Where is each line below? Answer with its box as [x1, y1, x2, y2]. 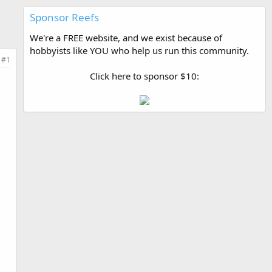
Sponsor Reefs [30, 10, 99, 24]
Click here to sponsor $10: [90, 70, 199, 82]
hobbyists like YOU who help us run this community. [30, 44, 249, 56]
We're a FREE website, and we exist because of [30, 32, 222, 44]
